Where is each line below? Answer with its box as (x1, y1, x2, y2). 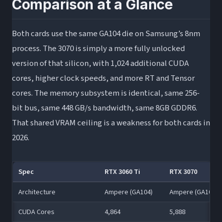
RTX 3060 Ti (104, 166, 140, 177)
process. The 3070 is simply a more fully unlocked (12, 42, 185, 55)
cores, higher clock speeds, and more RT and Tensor (12, 72, 195, 84)
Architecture (18, 186, 55, 197)
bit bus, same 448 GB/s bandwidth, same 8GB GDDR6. (12, 102, 197, 114)
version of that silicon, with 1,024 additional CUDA (12, 57, 189, 69)
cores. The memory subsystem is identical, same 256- (12, 87, 200, 99)
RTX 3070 (169, 166, 197, 177)
